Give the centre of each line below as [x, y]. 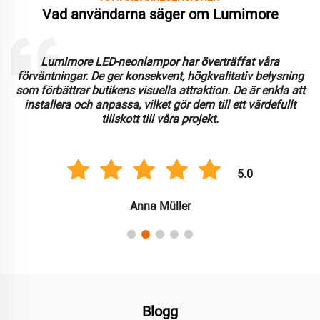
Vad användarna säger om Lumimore [160, 15]
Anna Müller [160, 206]
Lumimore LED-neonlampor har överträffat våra [160, 62]
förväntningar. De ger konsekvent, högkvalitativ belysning [160, 76]
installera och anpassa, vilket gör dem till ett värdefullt [160, 105]
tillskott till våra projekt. [160, 119]
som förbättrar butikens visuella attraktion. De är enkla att [160, 91]
